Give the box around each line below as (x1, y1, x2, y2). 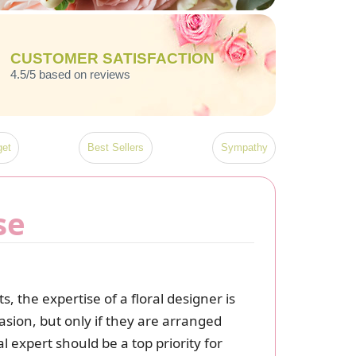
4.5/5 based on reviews (10, 68, 131, 82)
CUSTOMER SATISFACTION (10, 50, 215, 68)
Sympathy (220, 141, 268, 154)
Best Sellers (87, 141, 145, 154)
